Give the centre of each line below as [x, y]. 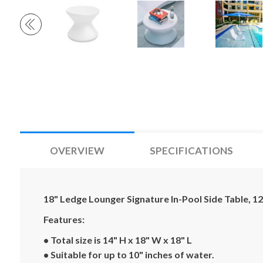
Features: [64, 219]
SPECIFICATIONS [192, 151]
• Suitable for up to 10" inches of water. [129, 254]
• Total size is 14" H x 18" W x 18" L [117, 240]
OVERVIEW [77, 151]
